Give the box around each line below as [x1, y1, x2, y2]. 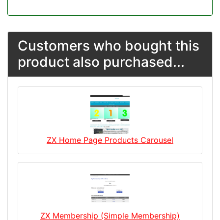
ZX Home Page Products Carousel [47, 135, 173, 145]
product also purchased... [18, 53, 185, 70]
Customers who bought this [18, 37, 199, 54]
